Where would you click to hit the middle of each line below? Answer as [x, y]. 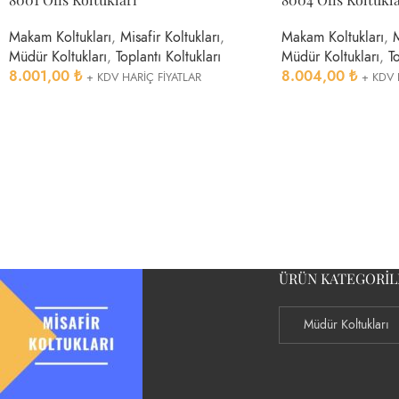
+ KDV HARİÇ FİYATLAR [144, 77]
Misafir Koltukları [170, 37]
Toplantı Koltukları [168, 57]
